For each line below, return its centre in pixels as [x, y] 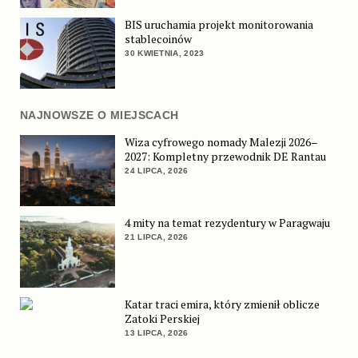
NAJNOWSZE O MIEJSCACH [99, 115]
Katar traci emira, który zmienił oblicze [223, 304]
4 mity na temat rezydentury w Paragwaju [228, 223]
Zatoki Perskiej [163, 319]
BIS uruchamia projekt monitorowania [219, 24]
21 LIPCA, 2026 [157, 237]
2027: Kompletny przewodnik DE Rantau [226, 156]
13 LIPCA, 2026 [157, 333]
